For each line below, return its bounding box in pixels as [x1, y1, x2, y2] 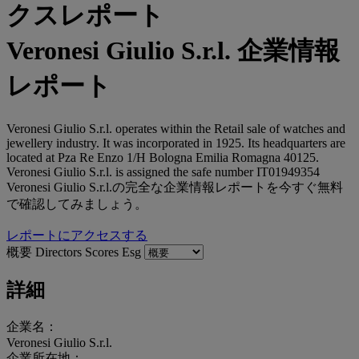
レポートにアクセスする [6, 228, 147, 242]
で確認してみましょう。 [6, 196, 147, 211]
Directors [35, 244, 85, 259]
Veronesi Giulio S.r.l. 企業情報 [6, 36, 340, 66]
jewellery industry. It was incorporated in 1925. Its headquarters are [6, 135, 345, 150]
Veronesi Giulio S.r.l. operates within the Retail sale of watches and [6, 121, 345, 135]
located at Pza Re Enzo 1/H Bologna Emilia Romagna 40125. [6, 150, 319, 164]
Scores [85, 244, 122, 259]
